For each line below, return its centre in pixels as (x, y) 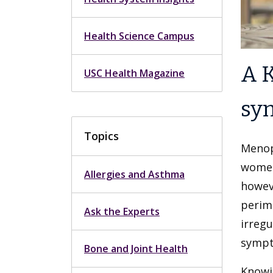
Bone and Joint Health (136, 249)
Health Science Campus (139, 36)
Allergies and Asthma (134, 174)
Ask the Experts (122, 211)
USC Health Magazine (134, 73)
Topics (101, 136)
